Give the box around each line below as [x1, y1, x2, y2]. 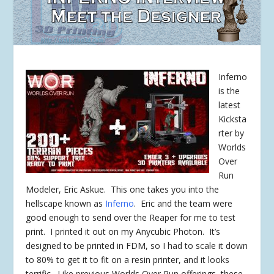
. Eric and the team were [134, 198, 233, 210]
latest [218, 99, 241, 111]
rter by [218, 127, 245, 139]
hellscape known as [26, 198, 106, 210]
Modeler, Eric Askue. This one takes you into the [26, 183, 220, 196]
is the [218, 85, 240, 97]
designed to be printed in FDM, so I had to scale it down [26, 240, 248, 252]
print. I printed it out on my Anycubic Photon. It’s [26, 226, 221, 238]
